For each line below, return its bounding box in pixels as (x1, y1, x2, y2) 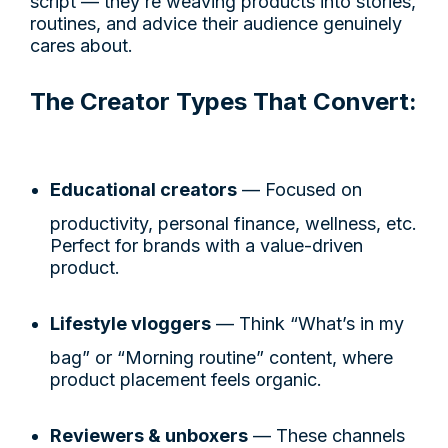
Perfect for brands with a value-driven (50, 234, 363, 256)
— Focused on (237, 178, 362, 200)
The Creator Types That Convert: (30, 86, 417, 116)
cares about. (30, 34, 133, 56)
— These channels (248, 424, 405, 446)
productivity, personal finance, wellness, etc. (50, 212, 417, 234)
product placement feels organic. (50, 368, 322, 390)
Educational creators (50, 178, 237, 200)
